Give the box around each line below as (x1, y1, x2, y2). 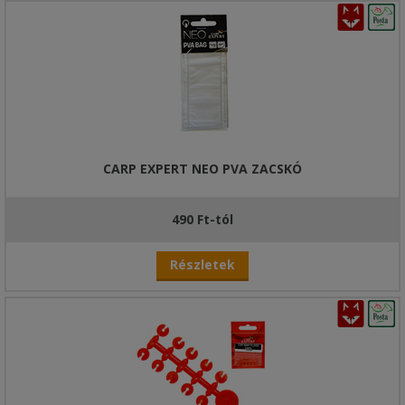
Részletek (170, 256, 235, 273)
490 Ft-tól (172, 211, 233, 228)
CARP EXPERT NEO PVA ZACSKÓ (103, 160, 302, 177)
